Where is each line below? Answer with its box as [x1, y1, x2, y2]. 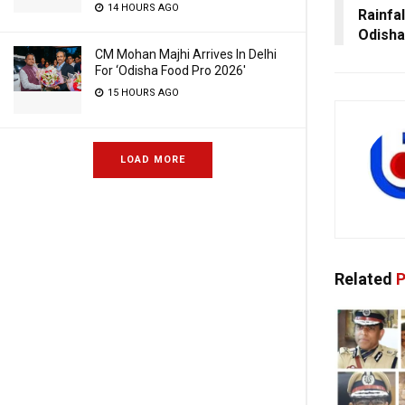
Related [334, 268, 392, 288]
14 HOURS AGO [105, 2, 179, 14]
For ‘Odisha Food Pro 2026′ [95, 63, 246, 78]
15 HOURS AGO [105, 87, 179, 99]
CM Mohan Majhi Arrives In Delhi [95, 47, 277, 61]
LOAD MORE [120, 154, 185, 165]
